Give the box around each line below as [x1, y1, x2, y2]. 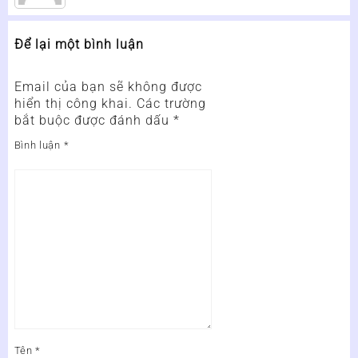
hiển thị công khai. [14, 95, 133, 111]
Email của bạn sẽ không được [14, 78, 202, 94]
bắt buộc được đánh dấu [14, 112, 173, 128]
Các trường [136, 95, 206, 111]
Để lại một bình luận [14, 36, 144, 52]
